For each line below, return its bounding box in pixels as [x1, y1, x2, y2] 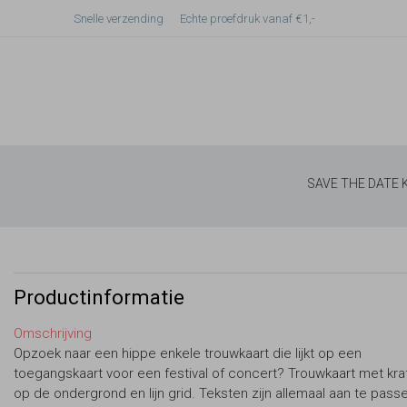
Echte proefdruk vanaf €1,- [180, 11, 315, 25]
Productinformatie [14, 284, 184, 309]
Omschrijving [14, 325, 92, 342]
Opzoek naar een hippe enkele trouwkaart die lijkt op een [14, 345, 362, 362]
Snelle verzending [74, 11, 164, 25]
